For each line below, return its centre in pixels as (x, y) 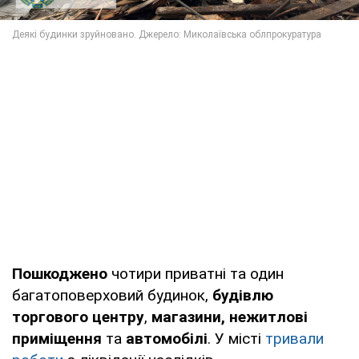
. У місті (236, 339)
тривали (294, 339)
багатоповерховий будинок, (112, 296)
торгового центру (78, 317)
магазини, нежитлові (230, 317)
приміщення (57, 339)
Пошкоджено (62, 274)
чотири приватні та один (198, 274)
